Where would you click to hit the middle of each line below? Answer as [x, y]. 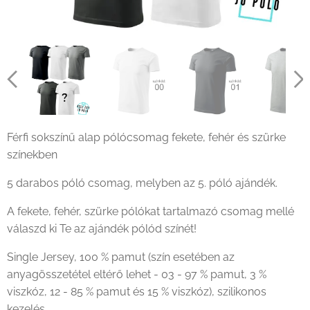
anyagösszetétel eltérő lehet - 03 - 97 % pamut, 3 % [137, 275]
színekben [32, 155]
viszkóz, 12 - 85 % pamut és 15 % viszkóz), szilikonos [137, 292]
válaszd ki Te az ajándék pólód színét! [102, 229]
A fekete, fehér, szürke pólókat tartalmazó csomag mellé [151, 212]
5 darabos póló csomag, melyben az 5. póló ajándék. [142, 183]
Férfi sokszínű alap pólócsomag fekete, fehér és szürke [146, 138]
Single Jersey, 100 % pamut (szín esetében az [121, 257]
